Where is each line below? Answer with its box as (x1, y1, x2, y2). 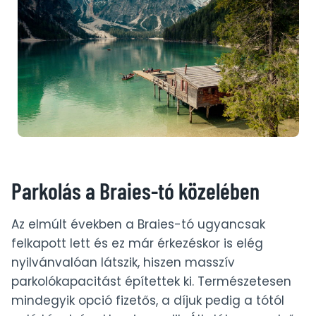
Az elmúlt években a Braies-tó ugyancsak (11, 215, 265, 233)
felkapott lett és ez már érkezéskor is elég (11, 234, 263, 252)
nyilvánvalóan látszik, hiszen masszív (11, 253, 235, 271)
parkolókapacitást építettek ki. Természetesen (11, 272, 291, 290)
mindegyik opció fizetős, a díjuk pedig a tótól (11, 291, 284, 309)
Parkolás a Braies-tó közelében (11, 176, 260, 204)
